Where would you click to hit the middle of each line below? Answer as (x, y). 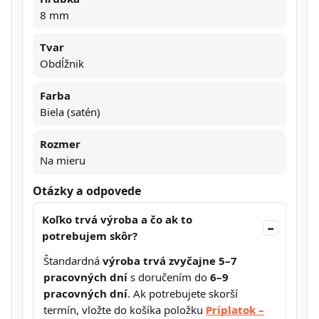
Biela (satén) (70, 111)
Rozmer (60, 143)
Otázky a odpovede (87, 191)
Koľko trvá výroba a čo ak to (117, 220)
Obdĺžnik (62, 63)
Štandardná (73, 261)
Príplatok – (235, 310)
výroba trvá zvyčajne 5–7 (170, 261)
